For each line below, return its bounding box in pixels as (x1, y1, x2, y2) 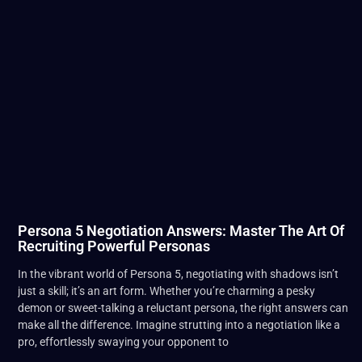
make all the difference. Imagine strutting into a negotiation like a (18, 318, 340, 332)
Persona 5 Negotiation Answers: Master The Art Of (18, 222, 344, 240)
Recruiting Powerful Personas (18, 238, 210, 255)
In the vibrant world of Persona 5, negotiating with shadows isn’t (18, 267, 339, 281)
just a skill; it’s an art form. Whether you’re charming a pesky (18, 284, 315, 298)
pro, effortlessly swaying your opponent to (18, 335, 229, 349)
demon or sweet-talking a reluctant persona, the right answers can (18, 301, 348, 315)
